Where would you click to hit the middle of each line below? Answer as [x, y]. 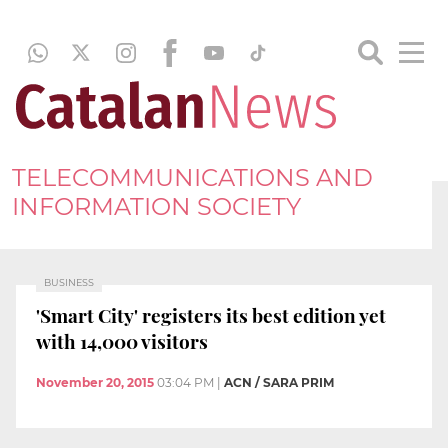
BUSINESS [69, 282]
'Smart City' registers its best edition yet [211, 314]
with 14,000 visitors [122, 340]
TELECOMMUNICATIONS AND [192, 177]
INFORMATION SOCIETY [156, 206]
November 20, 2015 [95, 383]
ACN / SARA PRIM [279, 383]
